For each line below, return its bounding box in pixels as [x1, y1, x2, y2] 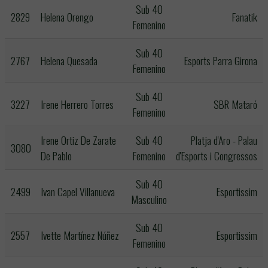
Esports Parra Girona [184, 53, 257, 68]
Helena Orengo [41, 9, 93, 25]
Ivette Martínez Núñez [41, 227, 119, 243]
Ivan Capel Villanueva [41, 184, 115, 199]
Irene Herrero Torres [41, 96, 114, 112]
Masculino [131, 191, 167, 207]
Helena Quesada [41, 53, 98, 68]
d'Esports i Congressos [176, 148, 257, 163]
